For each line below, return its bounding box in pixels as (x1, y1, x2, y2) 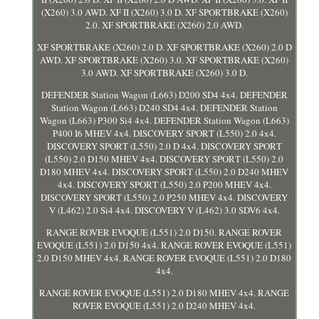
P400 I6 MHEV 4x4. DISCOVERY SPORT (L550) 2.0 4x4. (52, 126, 276, 140)
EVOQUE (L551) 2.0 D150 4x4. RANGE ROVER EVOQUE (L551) (37, 238, 292, 251)
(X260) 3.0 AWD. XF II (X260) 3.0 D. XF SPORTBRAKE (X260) (41, 5, 288, 19)
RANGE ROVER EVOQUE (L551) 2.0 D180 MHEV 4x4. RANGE (39, 286, 290, 299)
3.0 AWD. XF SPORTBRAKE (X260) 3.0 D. (80, 66, 248, 79)
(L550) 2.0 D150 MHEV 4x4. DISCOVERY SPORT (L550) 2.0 (45, 152, 284, 165)
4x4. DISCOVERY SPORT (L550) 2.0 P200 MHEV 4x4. (57, 177, 271, 191)
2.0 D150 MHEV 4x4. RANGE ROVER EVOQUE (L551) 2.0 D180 (37, 251, 292, 264)
